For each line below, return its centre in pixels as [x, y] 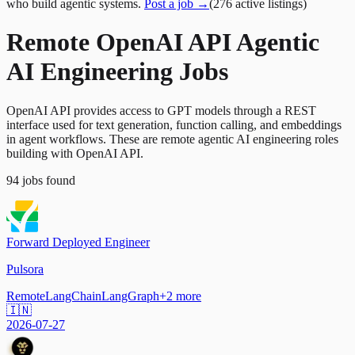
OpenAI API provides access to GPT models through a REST [161, 110]
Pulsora [25, 269]
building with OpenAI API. [75, 153]
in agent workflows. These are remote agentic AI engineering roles [172, 139]
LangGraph [130, 296]
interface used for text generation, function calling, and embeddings [174, 124]
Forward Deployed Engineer [78, 242]
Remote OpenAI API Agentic [163, 42]
